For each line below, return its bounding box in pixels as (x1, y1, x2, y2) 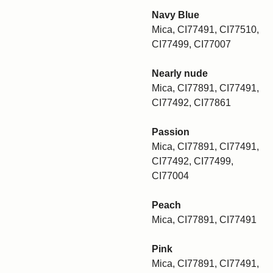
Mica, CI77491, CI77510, (152, 24, 259, 35)
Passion (152, 127, 190, 137)
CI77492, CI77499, (152, 156, 233, 166)
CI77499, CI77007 (152, 39, 231, 49)
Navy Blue (152, 10, 199, 20)
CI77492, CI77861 (152, 97, 231, 108)
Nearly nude (152, 68, 208, 79)
